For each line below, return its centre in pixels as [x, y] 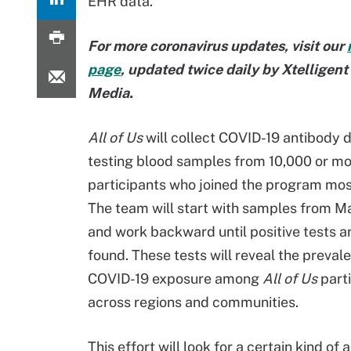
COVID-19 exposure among [175, 279]
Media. [110, 93]
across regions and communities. [193, 302]
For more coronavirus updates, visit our [217, 46]
